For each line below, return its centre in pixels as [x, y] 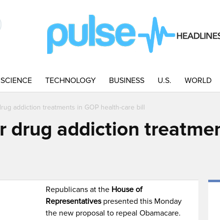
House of [127, 190]
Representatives [74, 201]
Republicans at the [79, 190]
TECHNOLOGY [70, 81]
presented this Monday [142, 201]
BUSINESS [127, 81]
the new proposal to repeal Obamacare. [113, 213]
